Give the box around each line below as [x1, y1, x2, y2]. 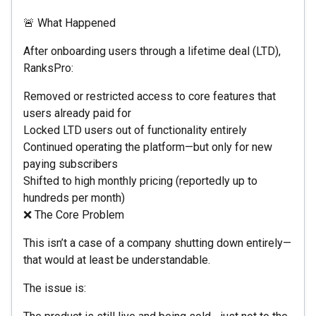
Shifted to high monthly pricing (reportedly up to [23, 174, 257, 188]
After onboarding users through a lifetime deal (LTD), [23, 44, 281, 58]
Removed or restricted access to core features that [23, 89, 276, 103]
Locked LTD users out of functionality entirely [23, 123, 247, 137]
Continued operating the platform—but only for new [23, 140, 272, 154]
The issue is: [23, 281, 86, 295]
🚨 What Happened [23, 16, 116, 30]
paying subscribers [23, 157, 118, 171]
